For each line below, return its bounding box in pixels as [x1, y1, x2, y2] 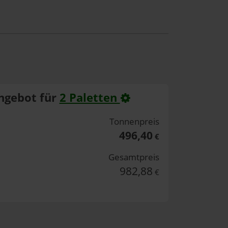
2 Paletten [59, 90, 120, 106]
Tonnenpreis [109, 115, 160, 127]
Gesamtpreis [108, 151, 160, 163]
